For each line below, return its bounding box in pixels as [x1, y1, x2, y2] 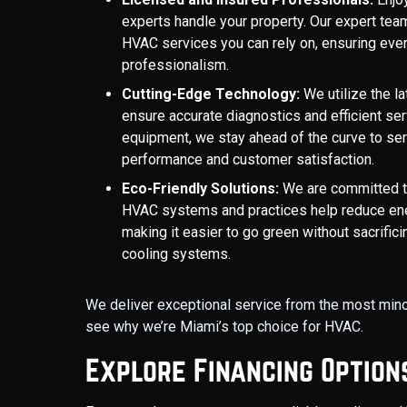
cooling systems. [122, 245, 232, 263]
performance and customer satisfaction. [122, 151, 382, 168]
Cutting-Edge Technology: [122, 85, 301, 103]
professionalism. [122, 56, 230, 74]
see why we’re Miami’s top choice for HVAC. [85, 318, 364, 335]
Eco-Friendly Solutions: [122, 180, 280, 197]
